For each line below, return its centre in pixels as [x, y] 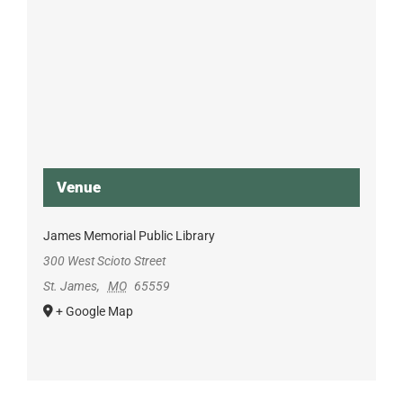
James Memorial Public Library [129, 236]
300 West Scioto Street [104, 261]
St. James [70, 286]
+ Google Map [94, 311]
